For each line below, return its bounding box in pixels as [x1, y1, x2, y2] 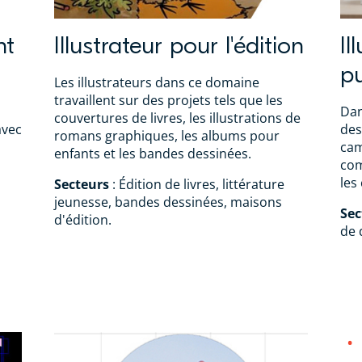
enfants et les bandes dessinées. [54, 145, 252, 163]
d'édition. [54, 211, 112, 229]
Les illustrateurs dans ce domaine [54, 74, 260, 92]
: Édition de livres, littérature [109, 175, 285, 194]
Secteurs [54, 175, 110, 194]
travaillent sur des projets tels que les [54, 91, 284, 110]
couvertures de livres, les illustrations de [54, 109, 301, 128]
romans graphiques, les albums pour [54, 127, 280, 145]
